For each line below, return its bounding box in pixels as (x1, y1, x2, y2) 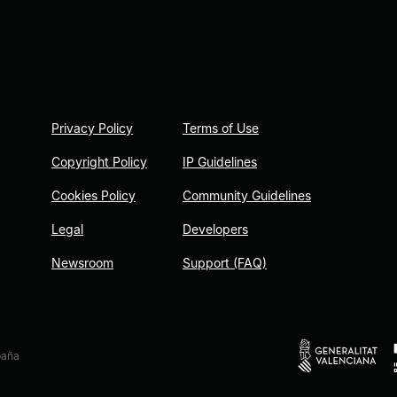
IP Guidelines (183, 154, 257, 170)
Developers (183, 222, 248, 237)
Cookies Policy (51, 188, 136, 204)
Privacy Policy (51, 121, 133, 136)
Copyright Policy (51, 154, 147, 170)
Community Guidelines (183, 188, 311, 204)
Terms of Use (183, 121, 259, 136)
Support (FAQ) (183, 255, 267, 271)
